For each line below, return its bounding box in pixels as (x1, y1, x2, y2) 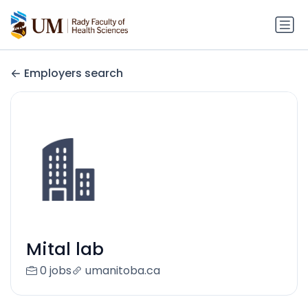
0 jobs (39, 263, 71, 279)
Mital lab (25, 237, 104, 262)
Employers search (24, 65, 123, 82)
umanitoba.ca (85, 263, 160, 279)
